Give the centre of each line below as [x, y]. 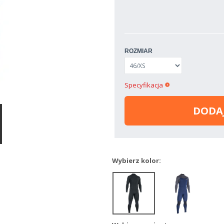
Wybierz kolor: [136, 160]
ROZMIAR [138, 51]
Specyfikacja [144, 85]
